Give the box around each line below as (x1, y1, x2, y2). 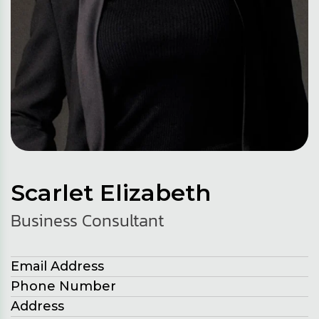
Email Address (11, 258, 104, 275)
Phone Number (11, 278, 116, 295)
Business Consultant (11, 208, 164, 234)
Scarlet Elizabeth (11, 179, 211, 207)
